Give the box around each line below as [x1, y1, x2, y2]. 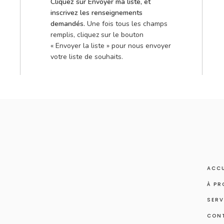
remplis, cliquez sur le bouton [50, 30, 143, 39]
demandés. [50, 19, 87, 28]
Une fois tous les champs [87, 19, 167, 28]
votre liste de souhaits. [50, 52, 123, 61]
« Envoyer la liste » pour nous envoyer [50, 41, 171, 50]
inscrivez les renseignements [50, 8, 142, 17]
